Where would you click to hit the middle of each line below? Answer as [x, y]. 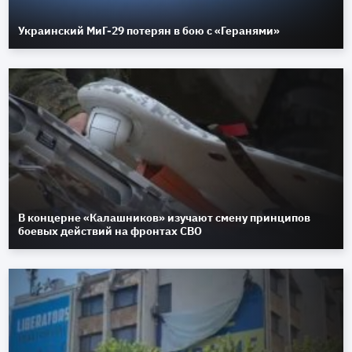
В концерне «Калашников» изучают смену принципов [165, 218]
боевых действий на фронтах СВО [110, 231]
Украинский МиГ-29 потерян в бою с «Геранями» [149, 31]
